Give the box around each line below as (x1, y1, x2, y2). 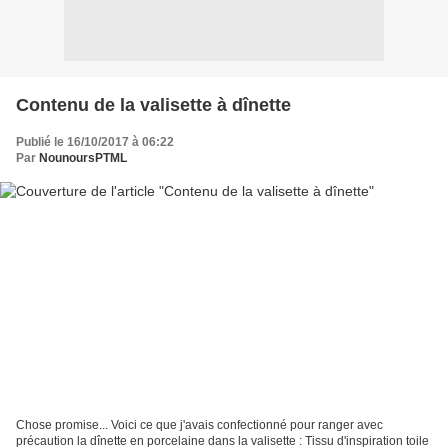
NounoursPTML (39, 150, 127, 165)
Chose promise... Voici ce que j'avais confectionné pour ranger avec (16, 418, 383, 433)
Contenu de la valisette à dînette (16, 94, 291, 115)
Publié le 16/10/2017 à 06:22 (16, 134, 174, 149)
